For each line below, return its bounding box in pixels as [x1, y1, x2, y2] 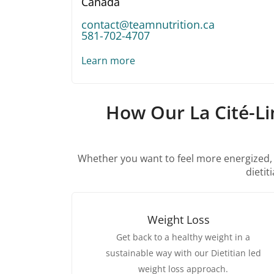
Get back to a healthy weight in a [116, 231, 250, 243]
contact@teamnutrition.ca [81, 17, 215, 32]
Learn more [81, 54, 135, 68]
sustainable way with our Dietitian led [105, 247, 261, 259]
